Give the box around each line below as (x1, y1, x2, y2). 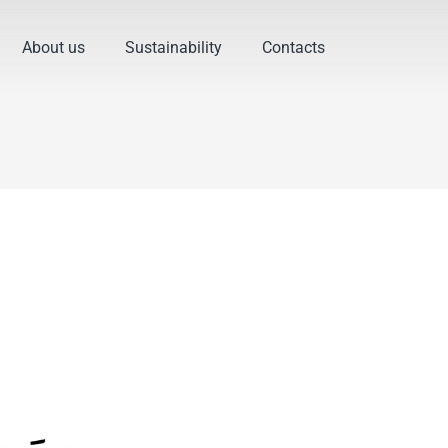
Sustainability (125, 38, 223, 57)
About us (22, 38, 86, 57)
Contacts (262, 38, 326, 57)
